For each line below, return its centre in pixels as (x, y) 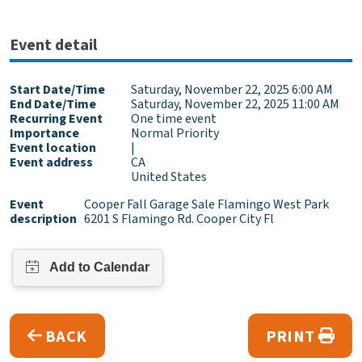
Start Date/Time (57, 90)
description (43, 219)
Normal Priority (175, 133)
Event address (51, 162)
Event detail (53, 45)
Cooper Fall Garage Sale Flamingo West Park (207, 204)
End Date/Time (53, 104)
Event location (53, 148)
